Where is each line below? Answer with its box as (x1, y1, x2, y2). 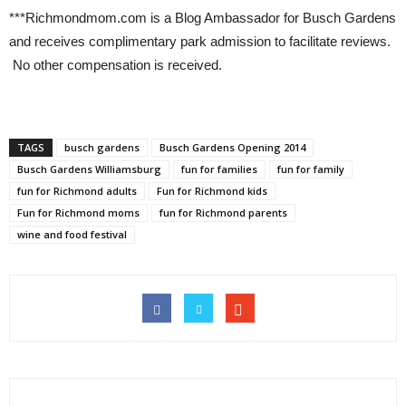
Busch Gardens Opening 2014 (159, 140, 305, 154)
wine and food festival (17, 227, 127, 241)
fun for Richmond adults (17, 184, 137, 198)
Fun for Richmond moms (17, 206, 140, 219)
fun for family (277, 162, 344, 176)
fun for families (181, 162, 257, 176)
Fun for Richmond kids (157, 184, 267, 198)
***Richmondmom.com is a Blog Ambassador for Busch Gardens (9, 10, 396, 25)
